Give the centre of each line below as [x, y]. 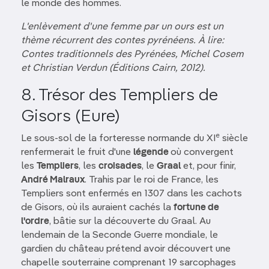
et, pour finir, [208, 166]
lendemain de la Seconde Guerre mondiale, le [119, 235]
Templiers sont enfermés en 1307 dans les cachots [131, 194]
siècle [234, 139]
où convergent [202, 153]
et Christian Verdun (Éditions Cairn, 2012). [113, 68]
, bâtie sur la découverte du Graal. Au [130, 222]
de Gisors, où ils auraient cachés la [97, 208]
